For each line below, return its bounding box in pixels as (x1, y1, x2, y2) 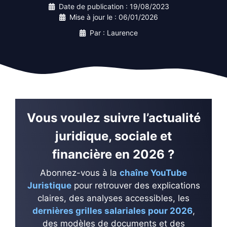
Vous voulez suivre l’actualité (26, 110, 201, 125)
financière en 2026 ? (52, 147, 175, 162)
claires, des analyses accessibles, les (37, 193, 190, 203)
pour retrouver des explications (71, 180, 200, 191)
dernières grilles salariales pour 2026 (32, 206, 193, 216)
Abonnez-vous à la (40, 168, 120, 178)
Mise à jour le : (69, 13, 119, 21)
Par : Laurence (90, 28, 138, 37)
